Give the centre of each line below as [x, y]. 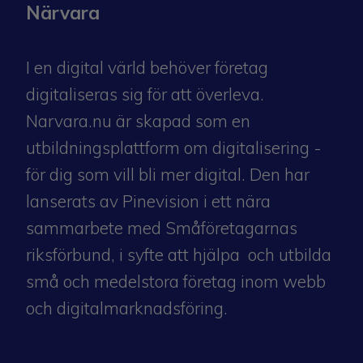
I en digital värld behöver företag [147, 67]
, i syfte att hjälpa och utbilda [221, 254]
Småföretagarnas [231, 227]
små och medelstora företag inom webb [176, 281]
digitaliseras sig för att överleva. [145, 94]
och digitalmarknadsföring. [127, 307]
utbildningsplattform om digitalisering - [174, 147]
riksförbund [68, 254]
